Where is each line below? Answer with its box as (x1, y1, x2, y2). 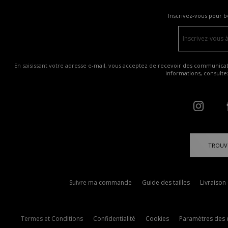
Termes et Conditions (21, 214, 83, 223)
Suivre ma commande (69, 178, 132, 187)
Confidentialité (93, 214, 135, 223)
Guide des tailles (141, 178, 190, 187)
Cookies (146, 214, 169, 223)
